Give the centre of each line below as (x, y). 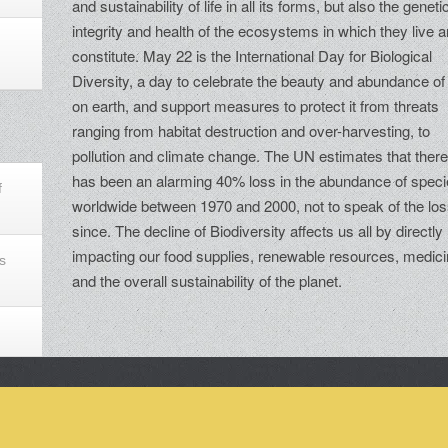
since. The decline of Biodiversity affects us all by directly (258, 231)
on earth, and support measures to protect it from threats (256, 106)
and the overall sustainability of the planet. (207, 281)
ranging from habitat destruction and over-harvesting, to (251, 131)
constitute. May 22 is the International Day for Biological (252, 56)
